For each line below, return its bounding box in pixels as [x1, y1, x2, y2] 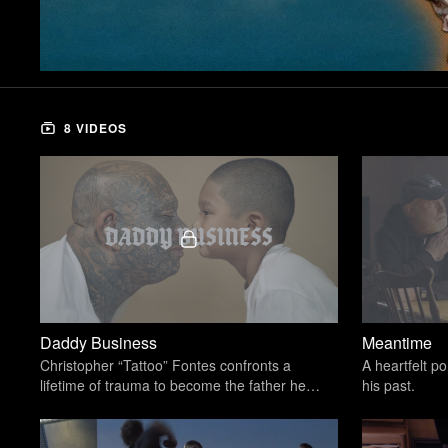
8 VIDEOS [60, 119, 128, 138]
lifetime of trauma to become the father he [40, 374, 307, 395]
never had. [40, 394, 109, 415]
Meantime [362, 330, 433, 354]
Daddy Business [40, 330, 158, 354]
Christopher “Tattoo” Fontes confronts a [40, 354, 292, 375]
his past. [362, 374, 416, 395]
